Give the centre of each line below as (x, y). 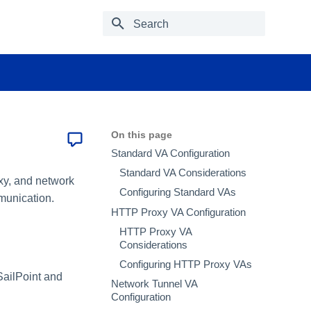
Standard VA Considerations (183, 173)
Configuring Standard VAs (178, 193)
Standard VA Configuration (170, 154)
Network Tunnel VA (154, 284)
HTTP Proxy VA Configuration (178, 212)
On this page (142, 135)
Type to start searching (179, 48)
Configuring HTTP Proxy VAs (186, 264)
